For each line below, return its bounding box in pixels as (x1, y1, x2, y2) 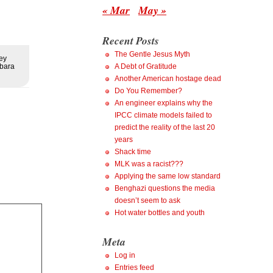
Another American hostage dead (115, 74, 221, 83)
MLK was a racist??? (115, 160, 183, 168)
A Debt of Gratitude (115, 62, 177, 71)
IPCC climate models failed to (115, 111, 212, 119)
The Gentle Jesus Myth (115, 50, 190, 58)
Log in (115, 251, 135, 260)
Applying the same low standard (115, 172, 221, 180)
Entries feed (115, 263, 154, 272)
